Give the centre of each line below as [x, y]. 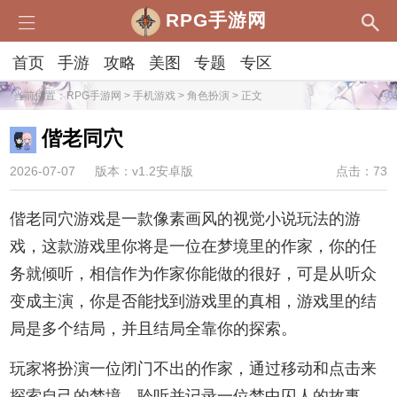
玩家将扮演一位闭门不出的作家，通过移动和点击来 [194, 368]
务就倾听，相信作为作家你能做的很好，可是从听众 [194, 273]
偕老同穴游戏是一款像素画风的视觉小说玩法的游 [186, 218]
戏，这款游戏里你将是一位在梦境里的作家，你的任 [194, 246]
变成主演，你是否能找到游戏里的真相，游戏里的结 [194, 301]
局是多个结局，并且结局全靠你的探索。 [154, 328]
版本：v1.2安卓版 [144, 172]
